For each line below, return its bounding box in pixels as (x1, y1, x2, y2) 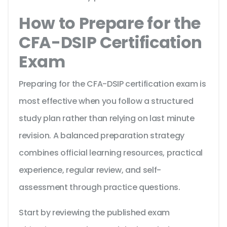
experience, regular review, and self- (19, 164, 162, 176)
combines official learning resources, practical (19, 147, 203, 159)
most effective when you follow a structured (19, 95, 194, 107)
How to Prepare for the (19, 12, 201, 35)
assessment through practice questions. (19, 181, 180, 194)
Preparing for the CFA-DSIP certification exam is (19, 78, 206, 90)
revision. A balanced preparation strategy (19, 130, 184, 142)
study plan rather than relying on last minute (19, 112, 195, 125)
